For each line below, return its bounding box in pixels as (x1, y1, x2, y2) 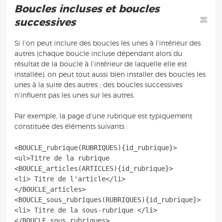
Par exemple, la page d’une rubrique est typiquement (14, 112, 192, 120)
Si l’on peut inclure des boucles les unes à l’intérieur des (14, 39, 201, 47)
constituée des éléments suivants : (14, 123, 128, 131)
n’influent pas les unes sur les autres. (14, 91, 135, 99)
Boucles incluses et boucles (14, 4, 160, 15)
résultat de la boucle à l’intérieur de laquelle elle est (14, 60, 187, 68)
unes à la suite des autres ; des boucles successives (14, 81, 182, 89)
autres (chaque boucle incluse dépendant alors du (14, 50, 182, 57)
